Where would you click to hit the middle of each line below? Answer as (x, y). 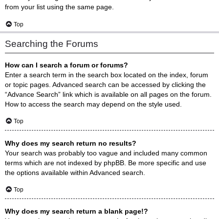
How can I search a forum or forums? (66, 65)
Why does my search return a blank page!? (77, 211)
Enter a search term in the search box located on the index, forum (107, 75)
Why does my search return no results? (71, 143)
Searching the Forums (52, 44)
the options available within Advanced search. (75, 172)
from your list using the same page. (59, 7)
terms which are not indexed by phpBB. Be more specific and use (106, 163)
